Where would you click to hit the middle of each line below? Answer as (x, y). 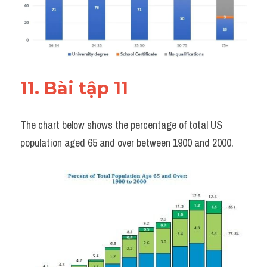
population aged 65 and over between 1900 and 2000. (127, 142)
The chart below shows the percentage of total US (121, 125)
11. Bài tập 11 (77, 88)
